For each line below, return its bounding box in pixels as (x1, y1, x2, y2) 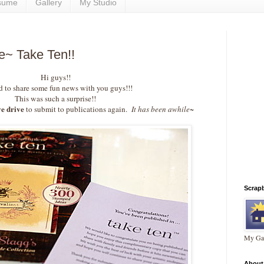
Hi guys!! (40, 72, 71, 83)
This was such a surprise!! (15, 93, 96, 104)
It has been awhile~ (128, 104, 194, 115)
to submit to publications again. (24, 104, 129, 115)
